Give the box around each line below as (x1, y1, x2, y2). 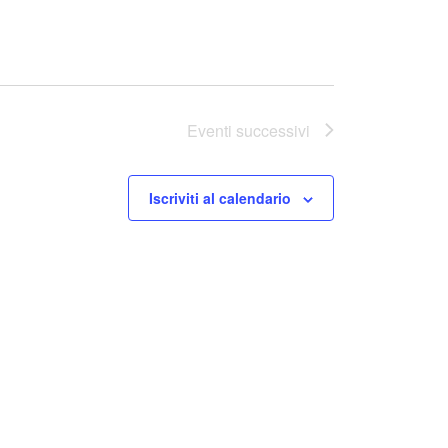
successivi (232, 118, 310, 142)
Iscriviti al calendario (149, 187, 291, 208)
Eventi (187, 118, 232, 142)
